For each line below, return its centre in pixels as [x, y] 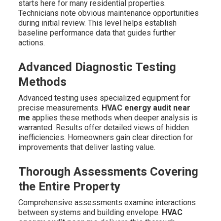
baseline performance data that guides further [97, 33]
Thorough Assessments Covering [108, 172]
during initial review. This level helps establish [97, 23]
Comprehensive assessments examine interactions [107, 203]
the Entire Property [69, 187]
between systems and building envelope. [90, 213]
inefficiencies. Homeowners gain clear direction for [105, 138]
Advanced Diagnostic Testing [97, 67]
